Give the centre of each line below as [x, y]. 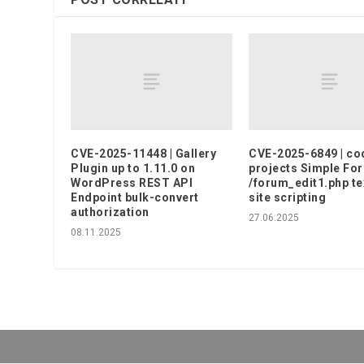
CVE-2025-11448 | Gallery [144, 154]
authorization [110, 212]
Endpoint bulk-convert [135, 198]
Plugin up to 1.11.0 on [133, 169]
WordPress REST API [132, 183]
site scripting [287, 198]
